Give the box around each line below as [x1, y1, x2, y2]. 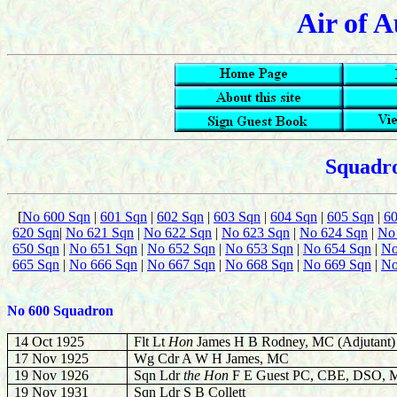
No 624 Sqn [300, 225, 368, 240]
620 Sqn [12, 225, 59, 240]
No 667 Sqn [147, 257, 215, 272]
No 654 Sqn [303, 241, 371, 256]
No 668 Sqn [225, 257, 293, 272]
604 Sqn [270, 209, 317, 224]
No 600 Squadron [7, 303, 113, 318]
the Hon [183, 368, 230, 383]
